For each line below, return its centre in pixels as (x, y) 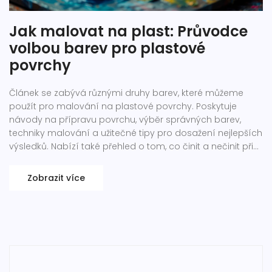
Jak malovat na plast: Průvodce (128, 32)
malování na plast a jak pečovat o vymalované (114, 160)
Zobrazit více (56, 178)
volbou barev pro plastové (107, 49)
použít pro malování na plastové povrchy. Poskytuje (123, 107)
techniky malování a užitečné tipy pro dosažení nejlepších (136, 133)
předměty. (32, 173)
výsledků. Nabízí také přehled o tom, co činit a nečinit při (131, 147)
